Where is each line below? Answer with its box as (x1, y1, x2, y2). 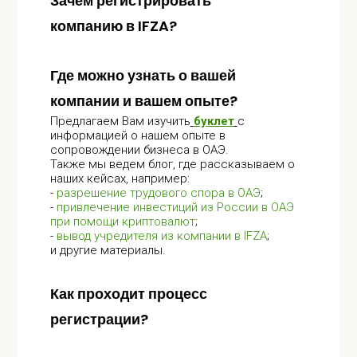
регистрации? (49, 309, 148, 329)
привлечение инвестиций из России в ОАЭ (56, 200, 294, 214)
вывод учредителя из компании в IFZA (56, 229, 267, 243)
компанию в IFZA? (49, 16, 177, 36)
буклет (193, 114, 234, 128)
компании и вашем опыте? (49, 91, 237, 111)
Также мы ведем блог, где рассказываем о (49, 157, 295, 171)
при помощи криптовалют (49, 214, 195, 229)
